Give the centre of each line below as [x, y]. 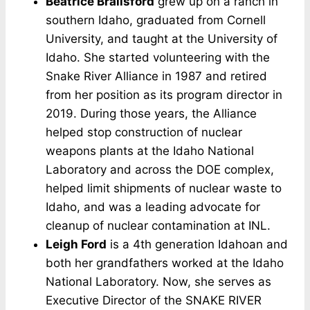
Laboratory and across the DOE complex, [160, 169]
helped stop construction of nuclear [144, 132]
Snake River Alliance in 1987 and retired [156, 76]
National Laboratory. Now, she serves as [158, 281]
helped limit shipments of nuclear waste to [164, 188]
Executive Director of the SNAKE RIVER [154, 300]
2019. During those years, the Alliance [151, 113]
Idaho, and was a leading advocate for [153, 207]
